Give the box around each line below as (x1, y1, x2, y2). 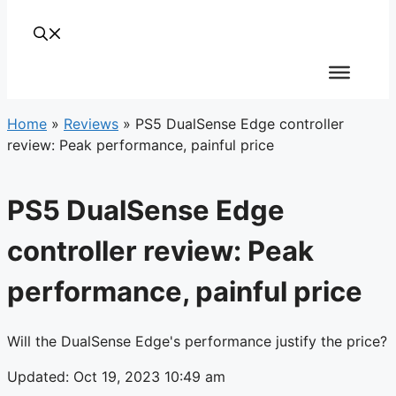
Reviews (64, 115, 118, 133)
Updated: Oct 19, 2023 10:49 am (7, 367, 225, 385)
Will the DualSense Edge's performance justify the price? (7, 331, 387, 350)
